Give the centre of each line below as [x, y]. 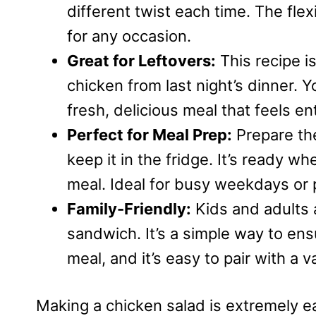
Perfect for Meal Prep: [150, 134]
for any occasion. [129, 36]
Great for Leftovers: [141, 60]
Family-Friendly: [129, 208]
